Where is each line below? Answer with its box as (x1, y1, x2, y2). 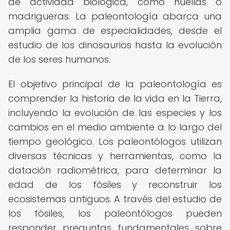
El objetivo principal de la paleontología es (8, 78, 222, 90)
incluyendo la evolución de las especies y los (8, 106, 222, 119)
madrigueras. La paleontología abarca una (8, 10, 222, 23)
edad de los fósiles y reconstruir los (8, 178, 222, 191)
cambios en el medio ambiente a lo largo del (8, 121, 222, 133)
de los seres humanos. (8, 53, 110, 66)
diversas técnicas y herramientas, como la (8, 149, 222, 162)
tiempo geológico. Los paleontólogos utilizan (8, 135, 222, 148)
